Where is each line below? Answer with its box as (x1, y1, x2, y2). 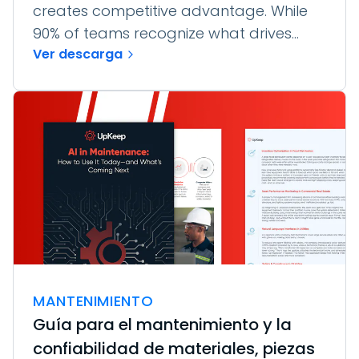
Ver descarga (33, 44, 123, 63)
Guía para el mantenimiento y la (33, 313, 292, 336)
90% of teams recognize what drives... (33, 22, 299, 43)
